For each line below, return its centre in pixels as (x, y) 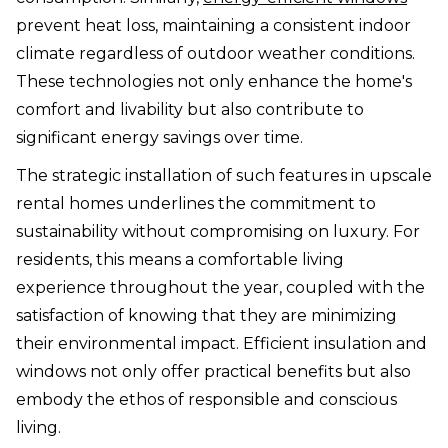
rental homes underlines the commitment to (196, 204)
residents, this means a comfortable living (180, 260)
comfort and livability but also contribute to (190, 110)
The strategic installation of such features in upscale (224, 176)
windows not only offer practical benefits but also (213, 372)
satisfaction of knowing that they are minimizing (206, 316)
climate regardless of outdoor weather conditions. (215, 54)
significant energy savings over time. (159, 138)
